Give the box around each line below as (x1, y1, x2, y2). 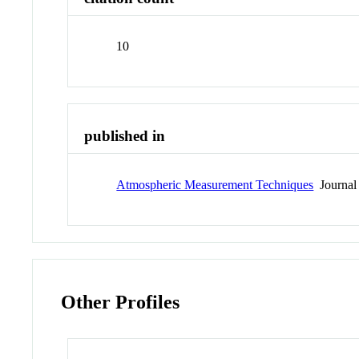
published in (84, 127, 166, 144)
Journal (313, 177, 357, 192)
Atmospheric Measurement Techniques (116, 177, 314, 192)
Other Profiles (61, 291, 180, 313)
